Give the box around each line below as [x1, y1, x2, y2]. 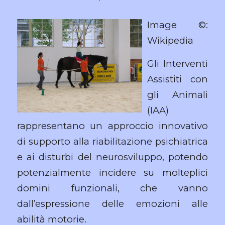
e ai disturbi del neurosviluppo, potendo [17, 151, 208, 163]
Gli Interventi [147, 58, 208, 70]
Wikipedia [147, 34, 193, 46]
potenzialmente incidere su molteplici [17, 167, 208, 179]
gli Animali [147, 89, 208, 101]
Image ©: [147, 19, 208, 31]
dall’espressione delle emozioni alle [17, 198, 208, 210]
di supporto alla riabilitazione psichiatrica [17, 136, 208, 148]
